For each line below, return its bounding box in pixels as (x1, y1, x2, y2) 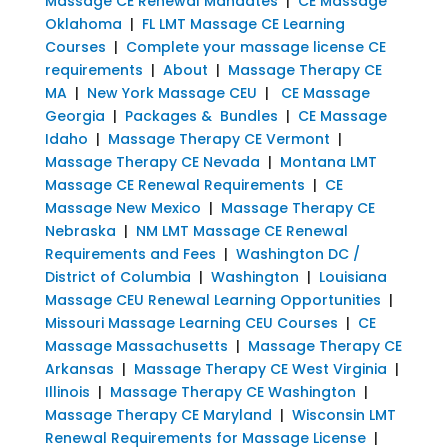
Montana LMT (279, 151, 377, 172)
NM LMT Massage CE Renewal (135, 220, 348, 241)
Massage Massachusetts (44, 335, 228, 356)
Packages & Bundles (124, 105, 278, 126)
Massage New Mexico (44, 197, 201, 218)
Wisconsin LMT (291, 404, 396, 425)
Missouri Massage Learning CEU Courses (44, 312, 338, 333)
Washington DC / (235, 243, 360, 264)
